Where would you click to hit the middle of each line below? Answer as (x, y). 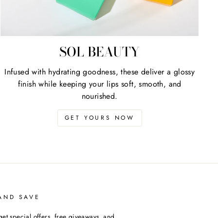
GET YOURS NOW (100, 118)
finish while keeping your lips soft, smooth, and (100, 84)
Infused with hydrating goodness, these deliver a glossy (100, 72)
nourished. (100, 96)
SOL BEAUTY (100, 52)
